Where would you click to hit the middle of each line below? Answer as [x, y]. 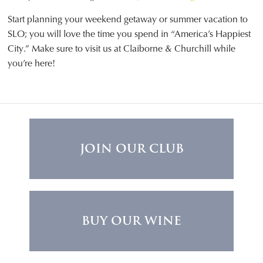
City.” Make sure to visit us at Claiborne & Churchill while [122, 49]
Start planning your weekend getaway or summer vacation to [128, 19]
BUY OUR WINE [131, 221]
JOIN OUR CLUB [131, 149]
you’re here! [32, 63]
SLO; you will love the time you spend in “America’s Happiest [129, 34]
